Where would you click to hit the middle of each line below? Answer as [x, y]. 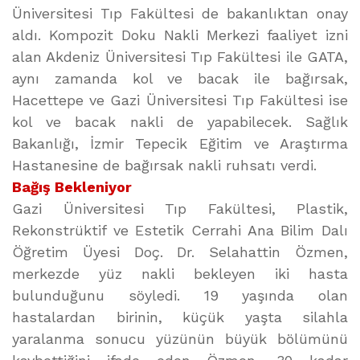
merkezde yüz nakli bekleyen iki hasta [180, 274]
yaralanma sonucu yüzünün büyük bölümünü [180, 339]
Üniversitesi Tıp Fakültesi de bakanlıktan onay [180, 13]
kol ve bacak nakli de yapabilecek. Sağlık [180, 122]
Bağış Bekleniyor [72, 187]
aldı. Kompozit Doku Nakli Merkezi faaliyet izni [180, 35]
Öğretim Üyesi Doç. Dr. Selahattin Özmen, [180, 252]
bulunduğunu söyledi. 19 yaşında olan [180, 295]
